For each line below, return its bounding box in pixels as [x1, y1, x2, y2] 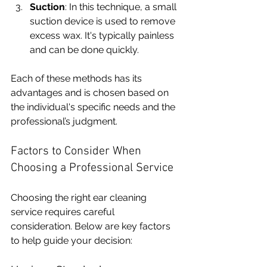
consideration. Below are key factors [11, 220, 173, 232]
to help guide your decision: [11, 234, 132, 246]
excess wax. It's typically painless [30, 29, 176, 41]
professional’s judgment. [11, 115, 117, 127]
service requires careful [11, 206, 117, 218]
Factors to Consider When [11, 144, 144, 159]
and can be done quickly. [30, 44, 139, 55]
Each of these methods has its [11, 72, 144, 84]
